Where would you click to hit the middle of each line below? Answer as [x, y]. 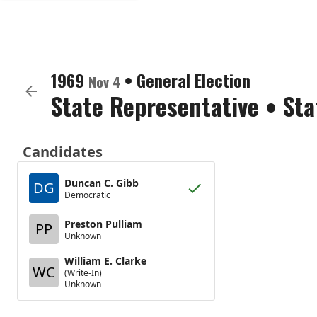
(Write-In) [83, 273]
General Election [194, 80]
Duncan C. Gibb [102, 183]
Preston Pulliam [103, 224]
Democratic [87, 195]
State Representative [155, 106]
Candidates [63, 152]
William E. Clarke [105, 261]
